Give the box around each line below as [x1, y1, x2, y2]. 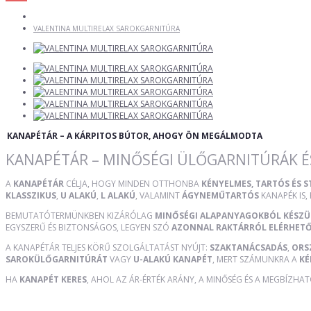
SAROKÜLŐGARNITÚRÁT [6, 253, 108, 265]
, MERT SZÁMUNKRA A [212, 253, 299, 265]
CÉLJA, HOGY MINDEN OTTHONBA [64, 177, 201, 190]
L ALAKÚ [101, 189, 135, 201]
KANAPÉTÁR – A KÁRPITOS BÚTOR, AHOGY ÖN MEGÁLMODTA [7, 129, 262, 142]
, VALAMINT [135, 189, 182, 201]
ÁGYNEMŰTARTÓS [182, 189, 259, 201]
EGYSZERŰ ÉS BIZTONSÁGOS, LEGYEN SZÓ [6, 221, 171, 233]
